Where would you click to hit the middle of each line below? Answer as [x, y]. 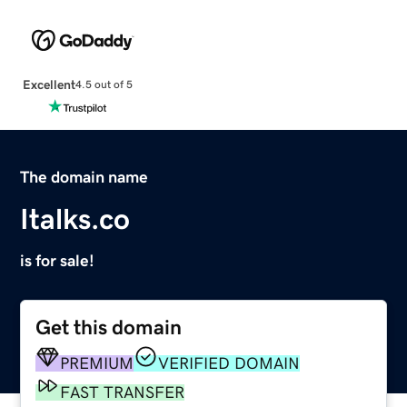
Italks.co [75, 218]
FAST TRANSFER [123, 392]
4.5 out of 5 [104, 85]
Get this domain [109, 327]
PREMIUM [97, 363]
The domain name [84, 177]
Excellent [49, 84]
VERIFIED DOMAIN [229, 363]
